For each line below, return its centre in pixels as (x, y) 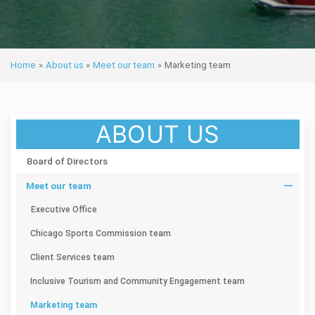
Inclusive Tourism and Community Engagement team (137, 281)
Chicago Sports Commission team (100, 233)
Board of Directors (67, 161)
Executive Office (64, 209)
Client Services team (72, 257)
